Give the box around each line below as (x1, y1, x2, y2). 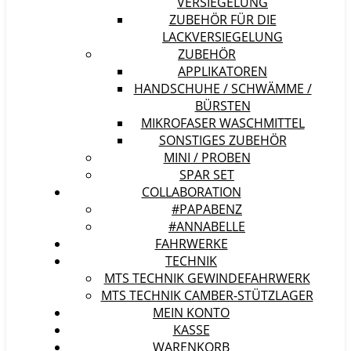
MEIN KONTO (153, 304, 230, 321)
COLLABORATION (141, 183, 241, 201)
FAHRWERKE (154, 235, 228, 252)
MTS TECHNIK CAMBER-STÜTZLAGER (100, 287, 313, 304)
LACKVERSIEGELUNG (162, 28, 283, 45)
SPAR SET (179, 166, 234, 183)
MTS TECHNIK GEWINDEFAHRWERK (103, 270, 310, 287)
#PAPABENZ (172, 201, 242, 218)
